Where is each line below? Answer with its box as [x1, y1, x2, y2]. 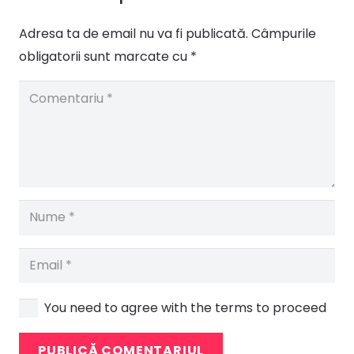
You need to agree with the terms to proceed [44, 298, 326, 317]
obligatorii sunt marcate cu [19, 47, 190, 66]
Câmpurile [251, 24, 316, 43]
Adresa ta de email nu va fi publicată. [19, 24, 248, 43]
